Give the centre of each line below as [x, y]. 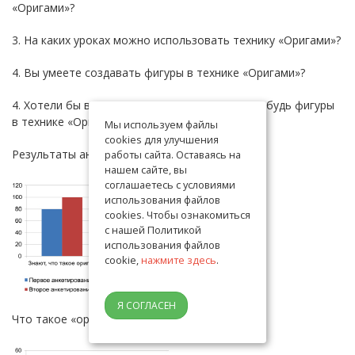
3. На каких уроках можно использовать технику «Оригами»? [176, 40]
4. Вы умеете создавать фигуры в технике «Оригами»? [158, 72]
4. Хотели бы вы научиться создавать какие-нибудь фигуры [173, 105]
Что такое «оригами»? [72, 319]
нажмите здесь [179, 260]
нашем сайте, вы [146, 170]
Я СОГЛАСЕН [146, 305]
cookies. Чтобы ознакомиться [177, 215]
